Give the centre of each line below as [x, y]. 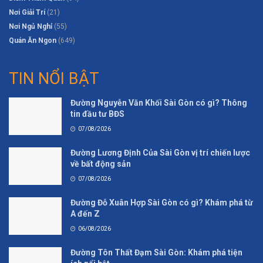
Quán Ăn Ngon [33, 41]
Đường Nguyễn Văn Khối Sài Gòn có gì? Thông [159, 102]
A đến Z [85, 213]
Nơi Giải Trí [27, 13]
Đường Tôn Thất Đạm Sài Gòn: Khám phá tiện [156, 252]
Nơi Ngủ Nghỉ [31, 27]
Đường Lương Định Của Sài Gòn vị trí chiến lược [160, 152]
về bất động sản [101, 163]
